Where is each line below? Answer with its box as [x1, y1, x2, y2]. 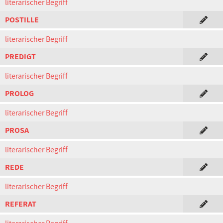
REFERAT [5, 199, 36, 209]
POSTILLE [5, 14, 39, 25]
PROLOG [5, 88, 34, 99]
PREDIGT [5, 51, 36, 62]
